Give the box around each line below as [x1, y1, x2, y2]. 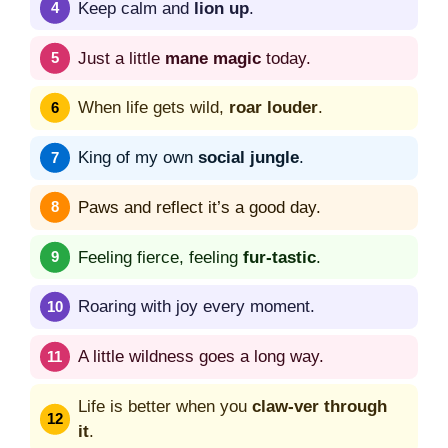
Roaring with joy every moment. [78, 297, 315, 317]
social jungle [198, 148, 299, 168]
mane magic [165, 48, 261, 68]
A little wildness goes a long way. [78, 347, 324, 367]
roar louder [229, 98, 318, 118]
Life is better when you [78, 397, 252, 417]
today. [261, 48, 311, 68]
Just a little [78, 48, 165, 68]
